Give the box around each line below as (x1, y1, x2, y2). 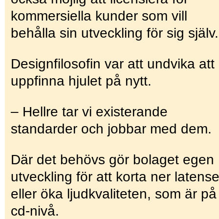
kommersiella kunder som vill (11, 8, 187, 23)
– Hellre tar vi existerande (11, 104, 168, 119)
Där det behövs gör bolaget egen (11, 152, 214, 167)
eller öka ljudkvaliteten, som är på (11, 186, 217, 201)
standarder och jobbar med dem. (11, 121, 212, 136)
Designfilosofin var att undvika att (11, 56, 215, 71)
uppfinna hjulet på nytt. (11, 73, 152, 88)
